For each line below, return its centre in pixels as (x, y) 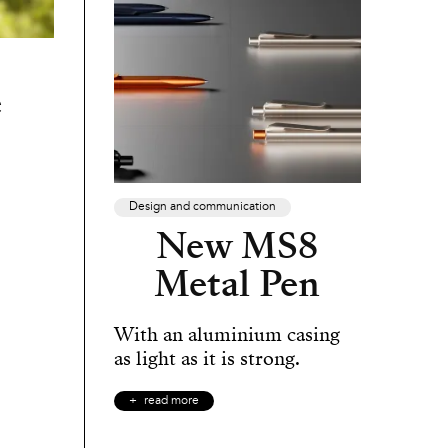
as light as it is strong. (206, 359)
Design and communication (202, 207)
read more (171, 401)
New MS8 (237, 246)
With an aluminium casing (226, 335)
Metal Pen (237, 284)
